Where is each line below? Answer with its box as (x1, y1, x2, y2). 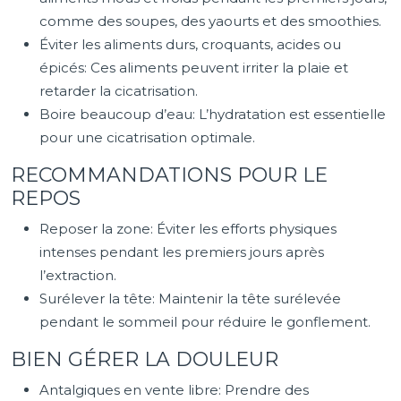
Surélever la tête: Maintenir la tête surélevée (39, 290, 341, 307)
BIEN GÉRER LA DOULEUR (11, 347, 278, 371)
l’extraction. (39, 267, 116, 284)
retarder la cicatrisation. (39, 82, 198, 99)
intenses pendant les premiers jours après (39, 243, 324, 260)
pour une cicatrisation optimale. (39, 129, 255, 146)
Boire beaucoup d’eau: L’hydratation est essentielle (39, 106, 386, 123)
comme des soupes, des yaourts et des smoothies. (39, 13, 381, 30)
